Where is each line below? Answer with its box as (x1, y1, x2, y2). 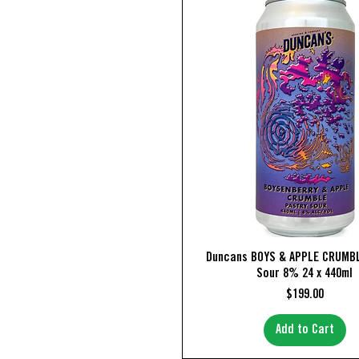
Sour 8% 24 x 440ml (256, 267, 353, 280)
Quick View (278, 250, 332, 264)
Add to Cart (275, 323, 334, 337)
